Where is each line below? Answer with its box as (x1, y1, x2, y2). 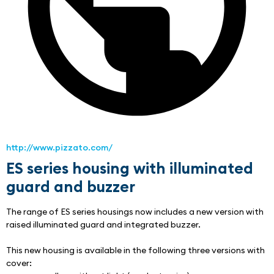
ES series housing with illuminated (6, 158, 253, 179)
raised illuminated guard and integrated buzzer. (6, 219, 201, 231)
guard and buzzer (6, 177, 135, 197)
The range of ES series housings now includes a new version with (6, 206, 264, 218)
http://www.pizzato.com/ (6, 142, 113, 154)
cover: (6, 257, 32, 269)
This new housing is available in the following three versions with (6, 245, 265, 256)
